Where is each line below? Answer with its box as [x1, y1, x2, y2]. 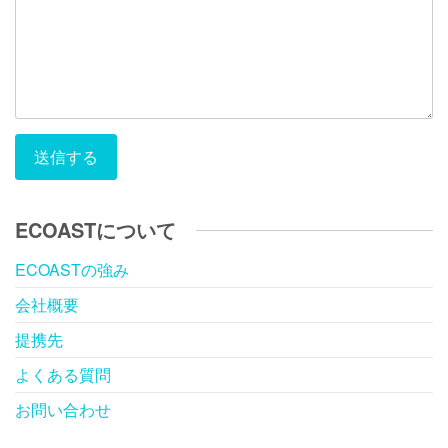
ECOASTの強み [14, 258, 129, 281]
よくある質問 [14, 363, 111, 386]
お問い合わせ [14, 398, 111, 421]
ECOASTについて [14, 215, 176, 244]
